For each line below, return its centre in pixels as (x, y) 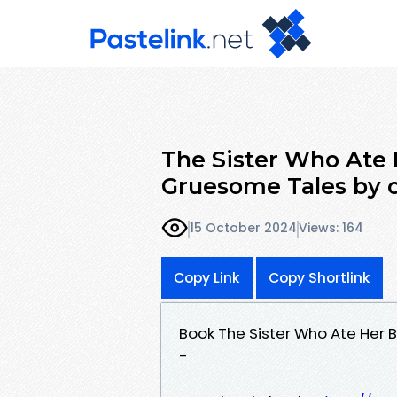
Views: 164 (331, 228)
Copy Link (207, 277)
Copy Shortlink (319, 277)
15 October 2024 (243, 228)
